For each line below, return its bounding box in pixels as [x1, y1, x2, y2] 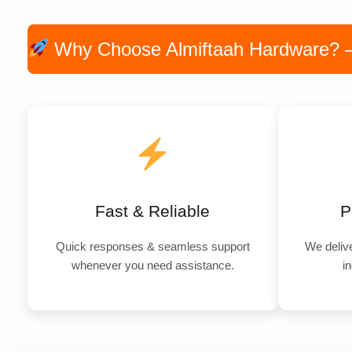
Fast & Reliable [95, 201, 211, 220]
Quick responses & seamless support [55, 239, 250, 253]
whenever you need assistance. [71, 258, 234, 272]
